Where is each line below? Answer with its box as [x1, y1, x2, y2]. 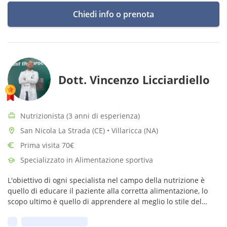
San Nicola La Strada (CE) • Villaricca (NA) [20, 126, 158, 135]
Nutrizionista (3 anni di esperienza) [20, 111, 140, 121]
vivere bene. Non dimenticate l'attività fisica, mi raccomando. [8, 207, 214, 217]
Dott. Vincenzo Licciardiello [58, 71, 210, 87]
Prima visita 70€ [20, 140, 74, 150]
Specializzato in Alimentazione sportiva [20, 155, 153, 165]
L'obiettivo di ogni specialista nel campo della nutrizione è [8, 175, 205, 185]
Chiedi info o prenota [73, 9, 154, 20]
